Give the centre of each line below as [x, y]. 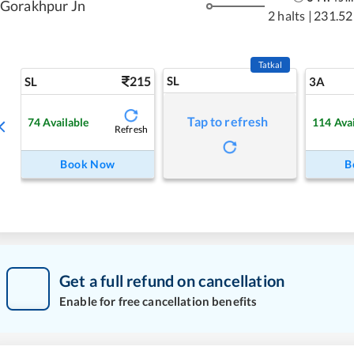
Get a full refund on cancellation [172, 280]
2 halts [287, 15]
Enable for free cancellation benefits [158, 301]
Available [66, 122]
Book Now [88, 164]
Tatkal [270, 64]
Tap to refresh [228, 121]
